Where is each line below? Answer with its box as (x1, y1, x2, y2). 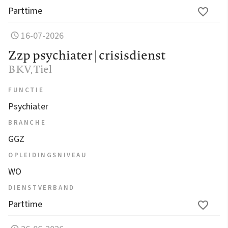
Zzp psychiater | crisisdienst (8, 46, 165, 64)
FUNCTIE (8, 85, 44, 95)
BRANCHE (8, 118, 46, 127)
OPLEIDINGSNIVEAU (8, 150, 88, 160)
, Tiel (31, 61, 52, 76)
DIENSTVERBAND (8, 183, 75, 192)
